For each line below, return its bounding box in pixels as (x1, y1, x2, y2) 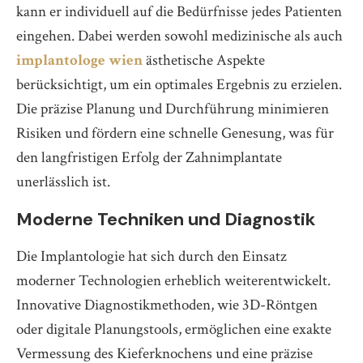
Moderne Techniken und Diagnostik (16, 207, 315, 232)
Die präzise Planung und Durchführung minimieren (16, 99, 329, 120)
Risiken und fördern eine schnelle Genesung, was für (16, 123, 334, 144)
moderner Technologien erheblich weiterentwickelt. (16, 271, 331, 292)
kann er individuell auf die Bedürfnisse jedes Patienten (16, 2, 342, 23)
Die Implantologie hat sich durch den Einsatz (16, 246, 287, 267)
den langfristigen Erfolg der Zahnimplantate (16, 147, 282, 169)
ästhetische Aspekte (143, 50, 265, 71)
